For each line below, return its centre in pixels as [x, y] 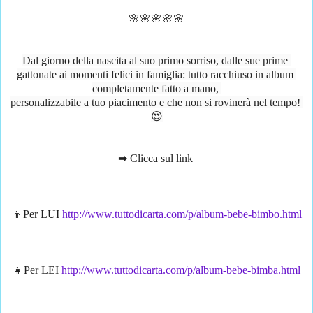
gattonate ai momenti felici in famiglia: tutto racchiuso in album [155, 75]
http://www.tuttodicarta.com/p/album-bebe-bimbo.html [182, 214]
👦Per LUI [37, 214]
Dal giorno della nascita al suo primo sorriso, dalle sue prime [155, 61]
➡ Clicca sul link [156, 159]
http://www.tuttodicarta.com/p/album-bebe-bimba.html [181, 270]
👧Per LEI [37, 270]
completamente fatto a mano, [156, 89]
